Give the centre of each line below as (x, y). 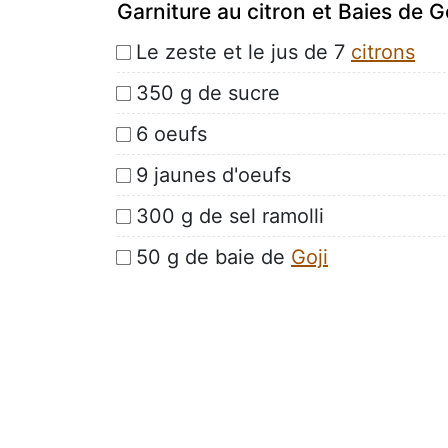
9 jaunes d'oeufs (213, 174)
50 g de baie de (213, 256)
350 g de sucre (208, 92)
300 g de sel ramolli (230, 215)
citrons (383, 51)
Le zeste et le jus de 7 (243, 51)
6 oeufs (171, 133)
